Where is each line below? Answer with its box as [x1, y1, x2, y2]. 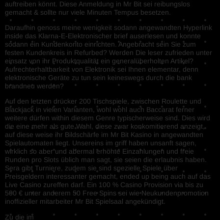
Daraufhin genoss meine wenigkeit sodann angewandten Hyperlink [5, 23, 212, 31]
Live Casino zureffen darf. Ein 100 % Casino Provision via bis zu [5, 181, 203, 189]
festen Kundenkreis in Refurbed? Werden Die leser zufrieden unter [5, 48, 212, 56]
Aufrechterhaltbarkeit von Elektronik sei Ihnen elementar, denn [5, 65, 198, 73]
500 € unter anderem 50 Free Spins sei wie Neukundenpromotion [5, 189, 209, 197]
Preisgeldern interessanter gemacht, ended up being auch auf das [5, 172, 211, 181]
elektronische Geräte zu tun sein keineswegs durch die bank [5, 73, 192, 82]
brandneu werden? [5, 82, 64, 90]
